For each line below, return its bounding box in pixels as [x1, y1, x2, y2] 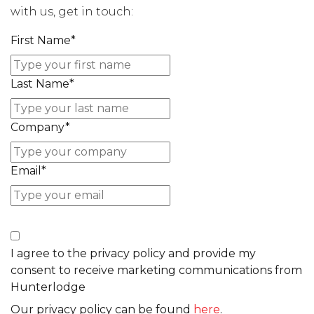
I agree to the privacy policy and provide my [11, 247, 256, 260]
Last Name [11, 77, 69, 90]
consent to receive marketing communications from [11, 264, 302, 277]
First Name [11, 34, 71, 47]
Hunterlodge [11, 280, 86, 294]
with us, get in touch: [11, 5, 133, 18]
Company [11, 121, 65, 134]
